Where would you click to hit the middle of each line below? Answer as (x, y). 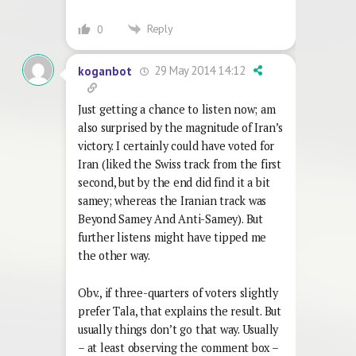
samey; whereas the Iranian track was (172, 201)
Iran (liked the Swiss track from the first (180, 164)
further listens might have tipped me (172, 238)
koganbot (105, 71)
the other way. (114, 256)
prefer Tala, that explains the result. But (180, 311)
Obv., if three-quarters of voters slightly (178, 293)
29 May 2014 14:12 (198, 71)
